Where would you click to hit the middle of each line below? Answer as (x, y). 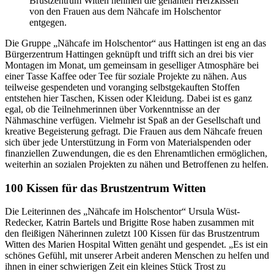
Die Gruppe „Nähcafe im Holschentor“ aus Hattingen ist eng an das (135, 43)
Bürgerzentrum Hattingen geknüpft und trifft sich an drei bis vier (129, 54)
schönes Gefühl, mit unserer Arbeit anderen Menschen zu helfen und (137, 256)
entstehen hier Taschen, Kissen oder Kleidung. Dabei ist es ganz (128, 98)
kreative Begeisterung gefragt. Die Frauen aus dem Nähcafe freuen (134, 131)
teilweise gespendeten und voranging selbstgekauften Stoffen (122, 87)
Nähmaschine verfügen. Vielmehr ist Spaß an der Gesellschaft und (133, 120)
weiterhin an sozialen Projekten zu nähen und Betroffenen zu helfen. (137, 164)
